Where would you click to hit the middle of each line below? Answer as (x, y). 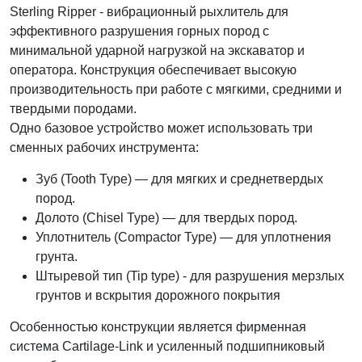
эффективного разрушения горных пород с (139, 31)
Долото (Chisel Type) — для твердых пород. (166, 218)
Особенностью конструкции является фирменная (158, 327)
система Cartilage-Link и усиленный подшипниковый (167, 346)
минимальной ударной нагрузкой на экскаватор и (157, 51)
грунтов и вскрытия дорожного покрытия (158, 295)
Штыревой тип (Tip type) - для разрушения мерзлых (190, 276)
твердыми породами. (73, 109)
